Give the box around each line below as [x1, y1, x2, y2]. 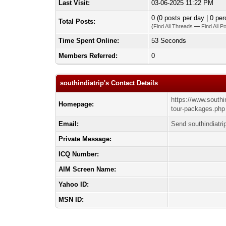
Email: [59, 120, 79, 128]
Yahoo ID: [59, 181, 89, 188]
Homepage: [59, 100, 94, 108]
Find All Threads [153, 23, 193, 29]
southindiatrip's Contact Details [60, 79, 158, 87]
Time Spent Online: [59, 37, 120, 44]
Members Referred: [59, 52, 118, 60]
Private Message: [59, 135, 112, 143]
